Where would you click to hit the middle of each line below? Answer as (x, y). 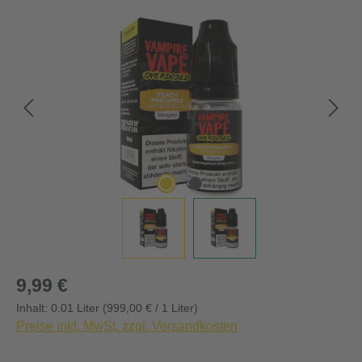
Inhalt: (34, 308)
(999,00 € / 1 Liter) (150, 308)
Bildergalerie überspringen (92, 25)
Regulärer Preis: (62, 280)
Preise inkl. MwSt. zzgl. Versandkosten (127, 326)
